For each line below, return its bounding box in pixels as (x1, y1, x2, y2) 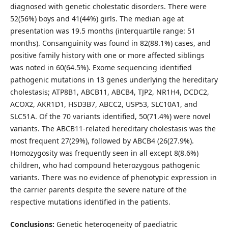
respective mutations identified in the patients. (10, 196, 170, 207)
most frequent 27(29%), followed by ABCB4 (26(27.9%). (10, 135, 196, 146)
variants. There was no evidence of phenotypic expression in (10, 172, 217, 182)
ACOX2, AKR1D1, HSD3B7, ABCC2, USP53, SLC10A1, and (10, 99, 197, 109)
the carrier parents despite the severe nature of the (10, 184, 187, 194)
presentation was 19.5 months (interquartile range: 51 (10, 25, 195, 36)
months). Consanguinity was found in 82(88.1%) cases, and (10, 38, 211, 48)
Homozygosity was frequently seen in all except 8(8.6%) (10, 148, 198, 158)
